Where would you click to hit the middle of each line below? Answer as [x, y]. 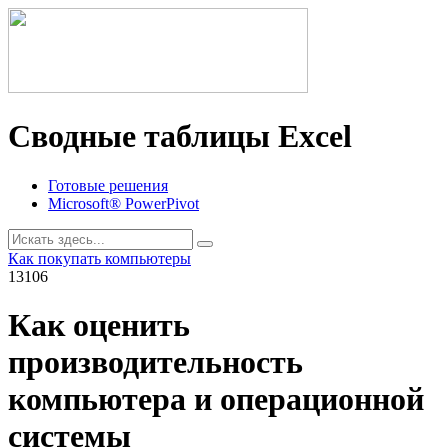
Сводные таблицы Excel [180, 136]
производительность [155, 362]
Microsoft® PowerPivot [123, 203]
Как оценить [99, 325]
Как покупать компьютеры [99, 258]
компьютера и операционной [216, 399]
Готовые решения [108, 185]
